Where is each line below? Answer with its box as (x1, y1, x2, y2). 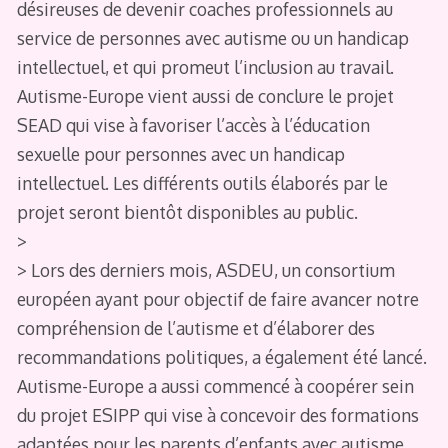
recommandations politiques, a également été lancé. (16, 345, 427, 368)
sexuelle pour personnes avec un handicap (16, 142, 345, 165)
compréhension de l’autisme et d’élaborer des (16, 316, 375, 339)
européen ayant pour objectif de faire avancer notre (16, 287, 419, 310)
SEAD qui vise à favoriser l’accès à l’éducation (16, 113, 370, 136)
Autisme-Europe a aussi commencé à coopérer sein (16, 374, 414, 397)
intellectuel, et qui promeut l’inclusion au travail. (16, 55, 394, 78)
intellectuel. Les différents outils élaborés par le (16, 171, 388, 194)
